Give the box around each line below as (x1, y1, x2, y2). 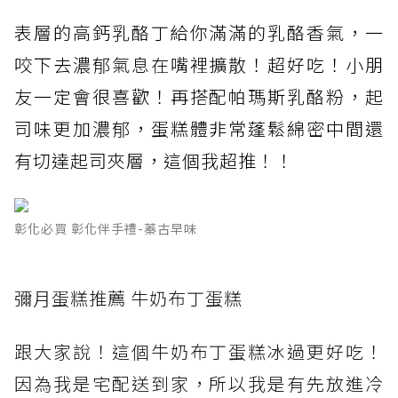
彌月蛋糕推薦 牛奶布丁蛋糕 (14, 285, 243, 312)
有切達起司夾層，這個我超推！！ (14, 147, 294, 174)
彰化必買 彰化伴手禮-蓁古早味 (14, 219, 197, 238)
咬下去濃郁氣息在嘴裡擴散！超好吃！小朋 (14, 52, 384, 78)
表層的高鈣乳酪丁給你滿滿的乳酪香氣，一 (14, 20, 384, 46)
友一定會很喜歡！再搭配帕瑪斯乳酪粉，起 (14, 84, 384, 110)
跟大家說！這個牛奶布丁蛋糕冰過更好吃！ (14, 338, 384, 365)
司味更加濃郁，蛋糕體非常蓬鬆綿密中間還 (14, 115, 384, 142)
